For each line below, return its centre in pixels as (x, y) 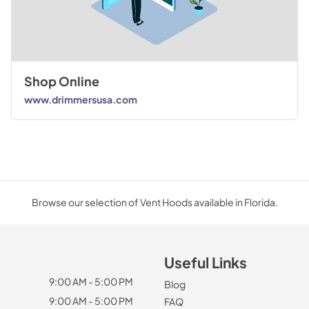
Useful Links (206, 263)
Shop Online (61, 82)
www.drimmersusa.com (80, 99)
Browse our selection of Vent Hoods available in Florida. (154, 202)
